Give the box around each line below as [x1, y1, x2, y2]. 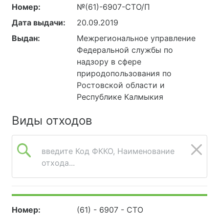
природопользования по [77, 68, 172, 78]
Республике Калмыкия [77, 91, 164, 102]
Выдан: [12, 33, 40, 43]
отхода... [42, 157, 75, 168]
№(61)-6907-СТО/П [77, 1, 151, 12]
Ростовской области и [77, 80, 165, 90]
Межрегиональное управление [77, 33, 196, 43]
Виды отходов [12, 113, 92, 128]
